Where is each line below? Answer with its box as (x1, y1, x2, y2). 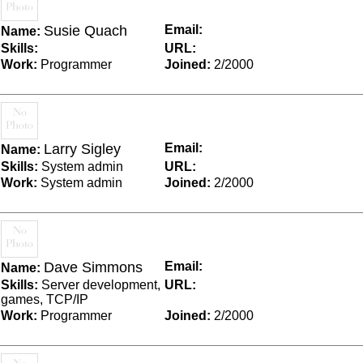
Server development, (38, 277, 160, 292)
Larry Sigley (44, 140, 121, 157)
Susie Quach (44, 22, 127, 39)
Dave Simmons (44, 258, 143, 275)
